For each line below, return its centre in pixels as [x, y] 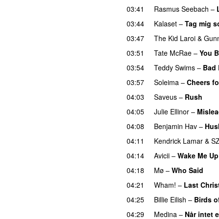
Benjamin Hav [175, 126]
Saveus [165, 97]
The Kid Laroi [175, 38]
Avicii [162, 155]
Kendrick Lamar [178, 141]
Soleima [166, 82]
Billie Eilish [170, 199]
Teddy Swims [175, 67]
